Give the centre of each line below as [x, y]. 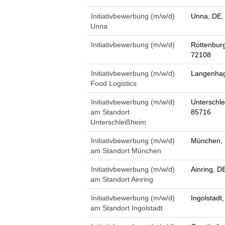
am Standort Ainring [122, 179]
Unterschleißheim [118, 122]
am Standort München [126, 151]
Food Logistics [114, 83]
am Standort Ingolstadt [127, 208]
